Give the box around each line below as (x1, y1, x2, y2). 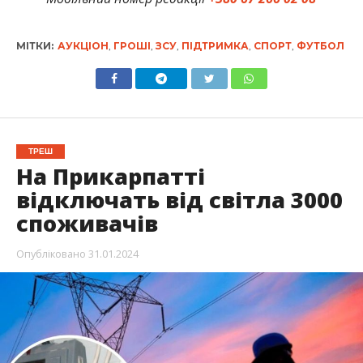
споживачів (15, 208, 158, 239)
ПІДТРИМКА (181, 40, 249, 53)
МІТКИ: (15, 40, 53, 53)
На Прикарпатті (15, 161, 205, 192)
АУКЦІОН (57, 40, 109, 53)
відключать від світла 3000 (15, 185, 343, 216)
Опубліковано (15, 246, 86, 262)
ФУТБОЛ (296, 40, 344, 53)
